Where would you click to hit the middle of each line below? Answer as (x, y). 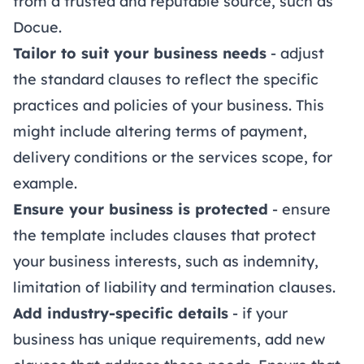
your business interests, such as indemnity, (166, 262)
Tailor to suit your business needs (140, 54)
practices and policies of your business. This (169, 106)
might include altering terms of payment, (160, 132)
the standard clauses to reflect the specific (166, 80)
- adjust (295, 54)
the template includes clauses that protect (165, 236)
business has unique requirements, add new (169, 340)
